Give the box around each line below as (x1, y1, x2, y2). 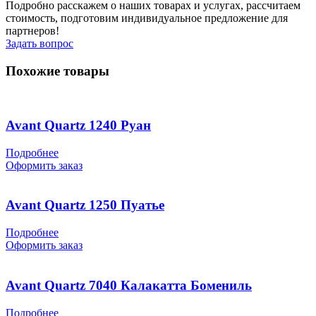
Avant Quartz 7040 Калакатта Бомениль (6, 277, 252, 293)
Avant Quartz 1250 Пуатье (6, 197, 164, 213)
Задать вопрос (6, 37, 73, 49)
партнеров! (6, 24, 59, 37)
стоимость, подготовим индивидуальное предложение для (6, 11, 288, 24)
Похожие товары (6, 63, 109, 78)
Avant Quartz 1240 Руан (6, 118, 151, 133)
